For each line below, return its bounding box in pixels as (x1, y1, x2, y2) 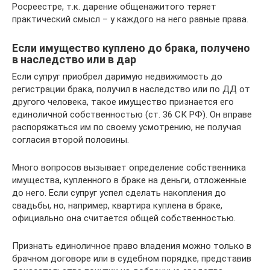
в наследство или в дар (12, 53, 136, 66)
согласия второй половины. (12, 134, 129, 145)
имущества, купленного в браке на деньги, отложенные (12, 175, 246, 186)
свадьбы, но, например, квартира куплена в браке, (12, 200, 222, 211)
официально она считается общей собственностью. (12, 213, 236, 224)
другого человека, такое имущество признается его (12, 96, 234, 107)
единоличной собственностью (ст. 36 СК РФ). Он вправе (12, 109, 252, 120)
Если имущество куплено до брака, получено (12, 42, 250, 54)
